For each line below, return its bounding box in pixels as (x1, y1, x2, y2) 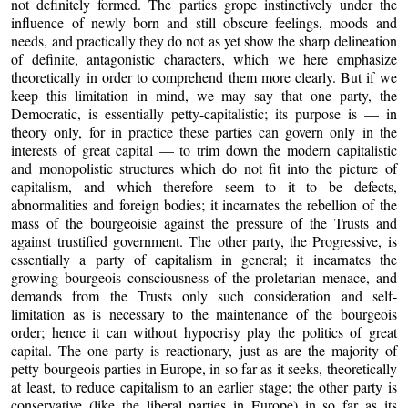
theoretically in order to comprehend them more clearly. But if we (11, 66, 397, 87)
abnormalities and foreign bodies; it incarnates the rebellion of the (11, 194, 397, 214)
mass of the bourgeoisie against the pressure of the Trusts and (11, 212, 397, 232)
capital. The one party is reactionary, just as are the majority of (11, 340, 397, 360)
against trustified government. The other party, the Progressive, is (11, 230, 397, 250)
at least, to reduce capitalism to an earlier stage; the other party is (11, 376, 397, 396)
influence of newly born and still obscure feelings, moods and (11, 12, 397, 32)
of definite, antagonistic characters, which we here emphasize (11, 48, 397, 68)
